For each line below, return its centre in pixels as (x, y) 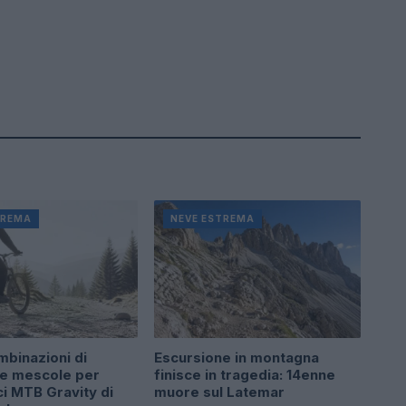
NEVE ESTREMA (213, 218)
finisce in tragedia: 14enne (245, 374)
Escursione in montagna (237, 357)
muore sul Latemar (219, 391)
